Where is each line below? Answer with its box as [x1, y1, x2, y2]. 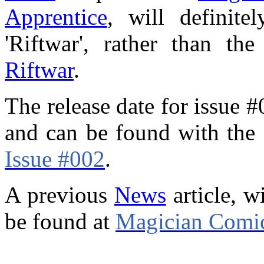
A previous [5, 182, 114, 208]
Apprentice [5, 4, 107, 30]
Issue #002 [5, 146, 105, 172]
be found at [5, 209, 115, 235]
